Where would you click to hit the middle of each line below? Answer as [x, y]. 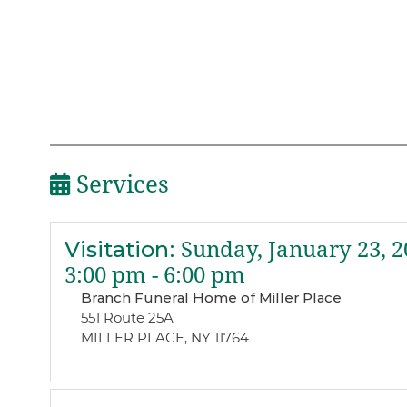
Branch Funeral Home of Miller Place [211, 297]
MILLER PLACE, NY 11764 [164, 337]
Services [119, 185]
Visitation [116, 249]
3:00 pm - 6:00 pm [154, 275]
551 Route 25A [127, 317]
